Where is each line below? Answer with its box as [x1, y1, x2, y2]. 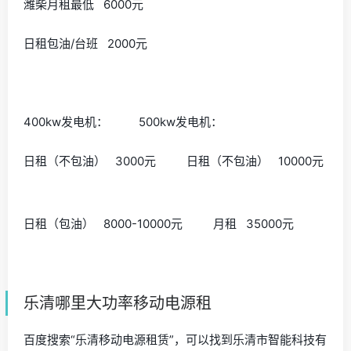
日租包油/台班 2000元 [24, 35, 181, 51]
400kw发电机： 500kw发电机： [24, 114, 247, 129]
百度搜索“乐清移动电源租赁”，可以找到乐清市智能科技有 [24, 331, 327, 347]
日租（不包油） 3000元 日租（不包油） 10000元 [24, 153, 327, 168]
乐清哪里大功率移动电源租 [24, 293, 212, 313]
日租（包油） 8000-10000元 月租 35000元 [24, 215, 327, 231]
